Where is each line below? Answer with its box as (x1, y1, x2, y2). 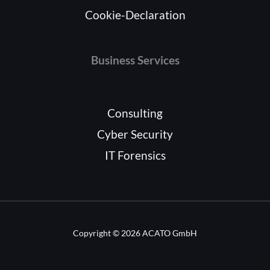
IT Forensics (104, 148, 166, 162)
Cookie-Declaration (84, 7, 186, 22)
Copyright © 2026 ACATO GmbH (73, 227, 197, 238)
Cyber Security (97, 127, 173, 141)
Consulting (107, 105, 163, 120)
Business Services (90, 52, 180, 67)
